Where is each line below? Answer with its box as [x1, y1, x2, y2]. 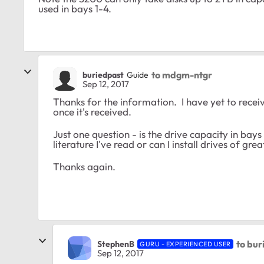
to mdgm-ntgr [151, 68, 212, 81]
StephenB [97, 238, 134, 249]
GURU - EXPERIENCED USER [140, 239, 231, 248]
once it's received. [53, 105, 131, 118]
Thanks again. [53, 160, 115, 173]
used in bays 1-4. [38, 2, 111, 15]
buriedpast [82, 69, 124, 80]
